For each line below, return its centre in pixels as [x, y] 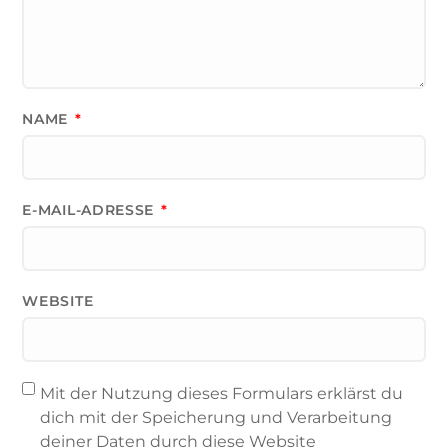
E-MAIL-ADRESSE [90, 209]
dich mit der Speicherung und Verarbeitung [216, 417]
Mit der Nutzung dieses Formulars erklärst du [222, 393]
